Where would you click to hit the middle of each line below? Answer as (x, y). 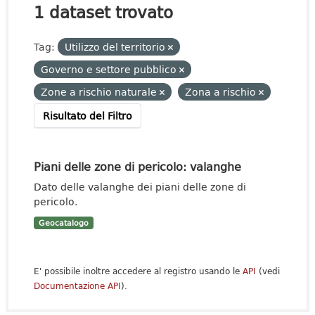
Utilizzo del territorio (116, 47)
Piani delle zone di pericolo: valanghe (137, 166)
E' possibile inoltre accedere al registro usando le (138, 271)
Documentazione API (77, 286)
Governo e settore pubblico (110, 69)
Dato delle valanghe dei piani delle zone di (140, 187)
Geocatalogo (63, 223)
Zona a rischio (222, 92)
